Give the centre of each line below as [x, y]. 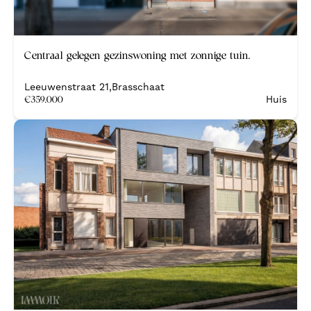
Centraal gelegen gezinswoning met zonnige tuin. [137, 54]
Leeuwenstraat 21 [67, 86]
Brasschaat [138, 86]
